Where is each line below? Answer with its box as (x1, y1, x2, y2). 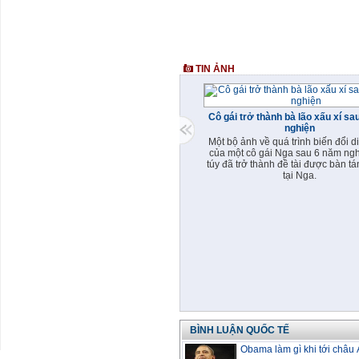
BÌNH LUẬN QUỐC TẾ (190, 324, 289, 336)
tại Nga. (283, 170, 317, 181)
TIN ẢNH (193, 63, 235, 75)
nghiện (284, 123, 315, 134)
